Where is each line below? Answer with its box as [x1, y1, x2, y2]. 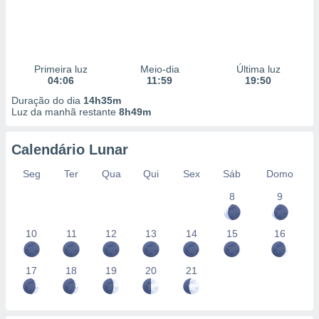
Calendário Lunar [11, 142, 128, 157]
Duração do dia [11, 95, 83, 106]
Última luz [236, 63, 281, 75]
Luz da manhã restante [11, 106, 119, 117]
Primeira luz [33, 63, 88, 75]
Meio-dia [140, 63, 179, 75]
